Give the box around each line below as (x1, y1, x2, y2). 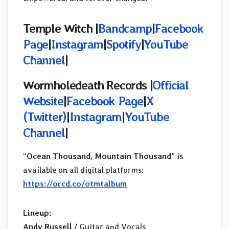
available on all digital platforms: (23, 165, 144, 175)
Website (23, 93, 63, 108)
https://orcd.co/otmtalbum (23, 179, 127, 189)
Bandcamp (98, 20, 152, 36)
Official (152, 77, 189, 93)
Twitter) (27, 109, 67, 124)
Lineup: (23, 208, 52, 218)
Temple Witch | (23, 20, 99, 36)
